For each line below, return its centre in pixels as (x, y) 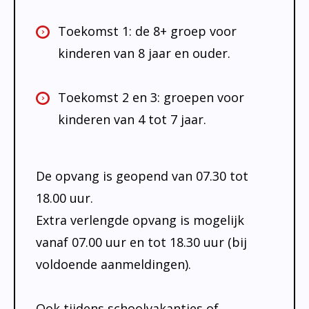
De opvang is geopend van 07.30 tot (142, 176)
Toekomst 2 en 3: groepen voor (151, 97)
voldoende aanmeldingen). (113, 264)
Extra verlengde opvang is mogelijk (140, 220)
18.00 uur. (64, 198)
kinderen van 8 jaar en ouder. (144, 53)
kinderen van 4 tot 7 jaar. (132, 119)
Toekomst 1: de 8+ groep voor (147, 31)
